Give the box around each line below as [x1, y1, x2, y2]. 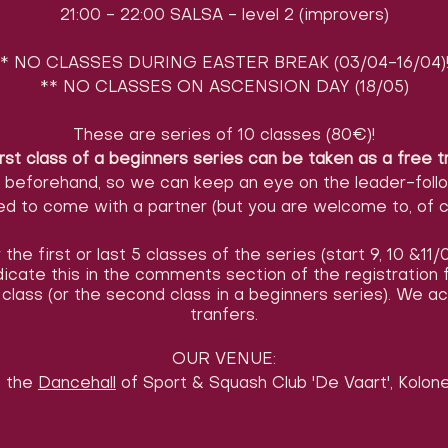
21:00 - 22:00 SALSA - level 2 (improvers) [59, 7, 389, 24]
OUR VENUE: [172, 351, 276, 368]
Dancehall [38, 375, 116, 392]
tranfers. [190, 307, 258, 324]
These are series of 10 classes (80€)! [73, 127, 375, 144]
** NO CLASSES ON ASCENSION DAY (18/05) [39, 79, 409, 96]
